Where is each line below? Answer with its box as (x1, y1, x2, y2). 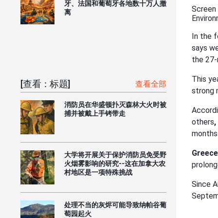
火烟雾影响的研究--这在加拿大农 (64, 159, 165, 167)
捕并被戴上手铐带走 (64, 109, 126, 117)
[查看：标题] (20, 78, 71, 90)
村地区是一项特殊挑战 (64, 168, 132, 176)
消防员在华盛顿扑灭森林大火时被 (64, 100, 166, 109)
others (192, 117, 214, 127)
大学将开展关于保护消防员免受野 (64, 150, 166, 159)
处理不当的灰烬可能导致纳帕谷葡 (64, 200, 166, 209)
